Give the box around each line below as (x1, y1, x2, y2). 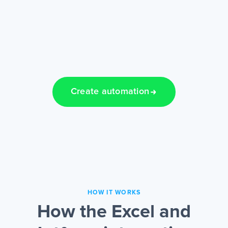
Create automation (70, 87, 150, 97)
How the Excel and (37, 203, 191, 222)
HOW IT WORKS (87, 189, 141, 196)
